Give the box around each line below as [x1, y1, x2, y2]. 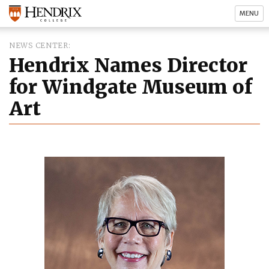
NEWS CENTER [9, 41, 68, 50]
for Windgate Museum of [9, 75, 252, 99]
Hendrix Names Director [9, 53, 247, 77]
